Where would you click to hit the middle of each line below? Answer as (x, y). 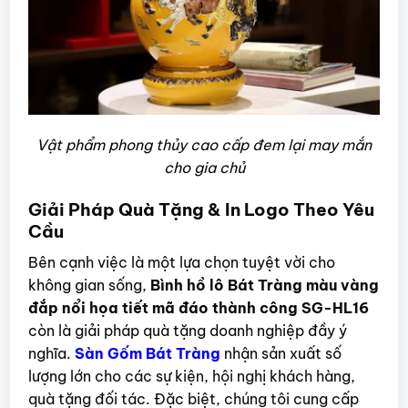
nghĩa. (51, 353)
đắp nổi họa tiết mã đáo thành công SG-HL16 (198, 307)
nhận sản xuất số (280, 353)
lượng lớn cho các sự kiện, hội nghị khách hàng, (191, 376)
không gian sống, (89, 285)
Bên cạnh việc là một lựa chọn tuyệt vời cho (181, 262)
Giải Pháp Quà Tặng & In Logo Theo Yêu (201, 209)
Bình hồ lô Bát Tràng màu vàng (264, 285)
